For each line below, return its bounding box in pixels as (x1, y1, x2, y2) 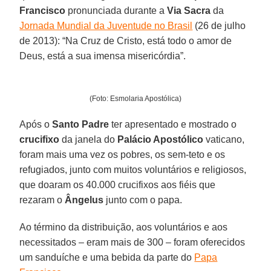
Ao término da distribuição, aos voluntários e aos (19, 221, 228, 232)
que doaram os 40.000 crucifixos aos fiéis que (19, 179, 216, 190)
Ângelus (65, 194, 104, 205)
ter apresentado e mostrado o (109, 119, 237, 129)
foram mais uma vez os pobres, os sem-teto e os (19, 149, 226, 160)
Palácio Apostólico (117, 134, 204, 145)
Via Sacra (167, 5, 211, 16)
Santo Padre (52, 119, 109, 129)
